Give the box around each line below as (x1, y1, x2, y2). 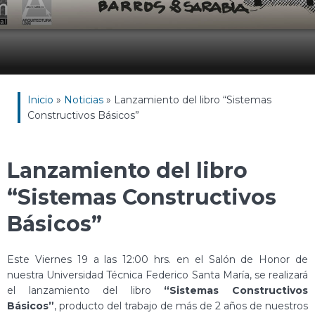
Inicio (27, 94, 53, 106)
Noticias (64, 94, 103, 106)
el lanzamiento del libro (7, 284, 165, 297)
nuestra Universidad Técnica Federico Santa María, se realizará (7, 269, 308, 282)
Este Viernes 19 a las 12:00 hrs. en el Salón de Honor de (7, 253, 308, 266)
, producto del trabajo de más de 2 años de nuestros (54, 300, 308, 313)
